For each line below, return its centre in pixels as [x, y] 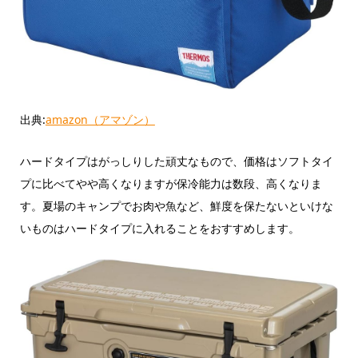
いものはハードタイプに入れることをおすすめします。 [159, 229]
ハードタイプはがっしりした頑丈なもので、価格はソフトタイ [176, 161]
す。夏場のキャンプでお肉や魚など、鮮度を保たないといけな [176, 206]
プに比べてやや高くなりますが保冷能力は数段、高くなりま [171, 184]
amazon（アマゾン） [100, 119]
